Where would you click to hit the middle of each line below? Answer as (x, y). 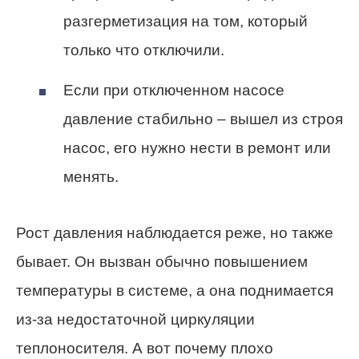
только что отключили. (144, 50)
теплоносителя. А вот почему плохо (145, 348)
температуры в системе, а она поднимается (175, 290)
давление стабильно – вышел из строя (203, 119)
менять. (91, 176)
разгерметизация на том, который (186, 22)
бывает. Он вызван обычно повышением (162, 261)
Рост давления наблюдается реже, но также (175, 232)
